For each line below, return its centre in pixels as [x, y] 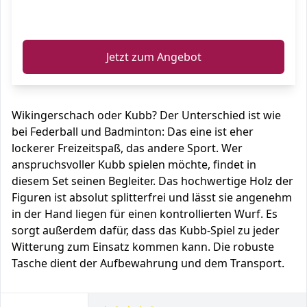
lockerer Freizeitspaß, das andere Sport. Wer [127, 148]
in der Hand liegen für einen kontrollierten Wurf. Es [145, 214]
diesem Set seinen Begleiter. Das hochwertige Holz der [152, 181]
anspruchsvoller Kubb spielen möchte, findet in [134, 164]
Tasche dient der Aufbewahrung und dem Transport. [148, 263]
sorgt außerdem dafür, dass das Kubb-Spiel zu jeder [146, 230]
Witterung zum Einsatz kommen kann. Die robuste [143, 247]
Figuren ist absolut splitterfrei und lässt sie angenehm [152, 197]
